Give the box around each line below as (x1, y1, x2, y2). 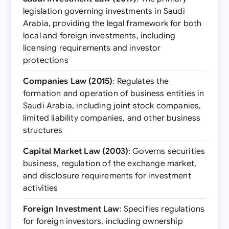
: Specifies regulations (119, 204, 205, 214)
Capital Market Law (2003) (23, 146, 128, 156)
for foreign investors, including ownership (23, 216, 183, 226)
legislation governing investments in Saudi (23, 6, 185, 16)
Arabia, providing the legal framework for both (23, 18, 202, 29)
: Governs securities (128, 146, 205, 156)
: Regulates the (112, 76, 169, 86)
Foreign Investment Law (23, 204, 120, 214)
